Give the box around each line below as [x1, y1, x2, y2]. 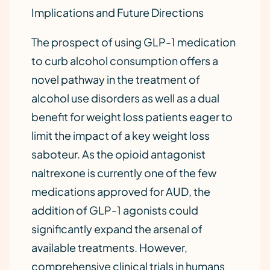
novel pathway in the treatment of [31, 72, 200, 86]
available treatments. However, [31, 240, 187, 254]
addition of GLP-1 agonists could [31, 203, 198, 217]
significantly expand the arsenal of [31, 222, 202, 236]
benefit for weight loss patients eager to [31, 110, 233, 124]
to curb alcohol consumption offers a [31, 54, 218, 67]
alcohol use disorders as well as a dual [31, 91, 219, 105]
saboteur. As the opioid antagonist [31, 147, 206, 161]
